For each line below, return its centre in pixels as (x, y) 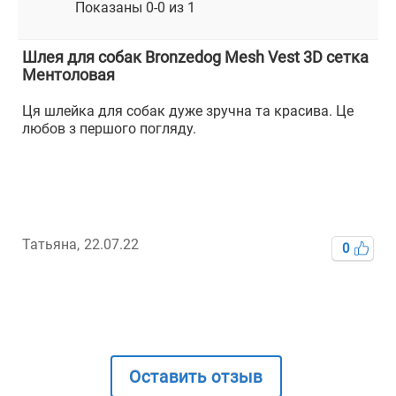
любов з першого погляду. (109, 129)
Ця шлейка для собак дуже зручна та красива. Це (188, 111)
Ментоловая (69, 75)
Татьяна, (51, 245)
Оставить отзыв (196, 377)
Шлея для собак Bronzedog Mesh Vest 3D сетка (195, 57)
